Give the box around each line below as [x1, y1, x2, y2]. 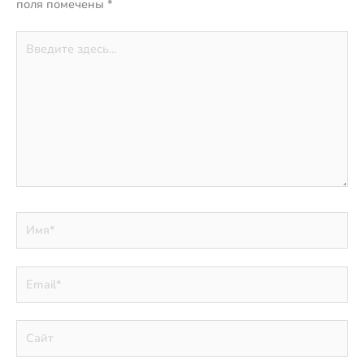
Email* [15, 265, 51, 282]
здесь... [15, 46, 54, 63]
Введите [15, 29, 63, 46]
